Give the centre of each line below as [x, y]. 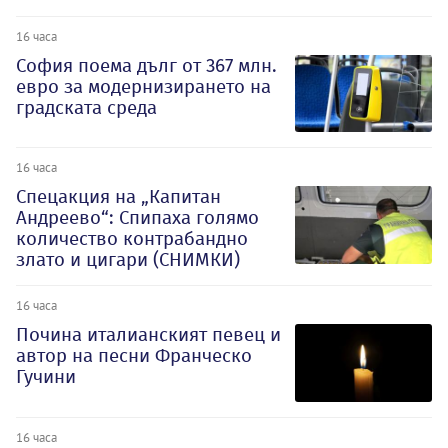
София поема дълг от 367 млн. [146, 65]
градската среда [86, 107]
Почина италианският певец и [148, 335]
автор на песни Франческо [134, 356]
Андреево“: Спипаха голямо [137, 218]
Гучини [46, 377]
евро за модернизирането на [143, 86]
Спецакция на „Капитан [118, 197]
